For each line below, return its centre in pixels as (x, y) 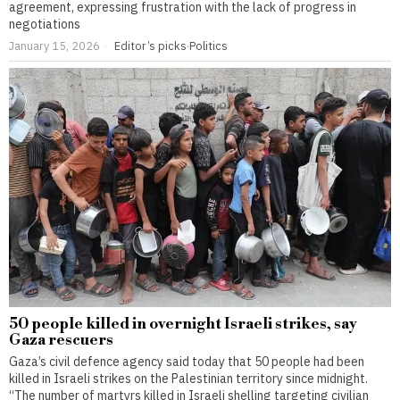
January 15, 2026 (54, 46)
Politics (208, 46)
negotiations (45, 25)
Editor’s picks (150, 46)
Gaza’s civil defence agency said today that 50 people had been (187, 361)
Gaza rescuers (61, 340)
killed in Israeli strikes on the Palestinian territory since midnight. (188, 378)
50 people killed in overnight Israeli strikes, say (183, 324)
